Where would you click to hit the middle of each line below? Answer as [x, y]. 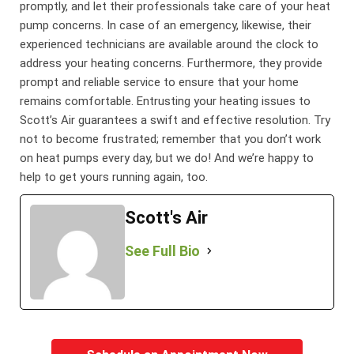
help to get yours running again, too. [114, 177]
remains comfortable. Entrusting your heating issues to [166, 101]
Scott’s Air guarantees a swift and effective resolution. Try [175, 120]
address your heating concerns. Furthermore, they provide [171, 63]
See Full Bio [163, 250]
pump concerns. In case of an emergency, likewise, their [166, 25]
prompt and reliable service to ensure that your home [160, 82]
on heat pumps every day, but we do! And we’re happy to [167, 158]
